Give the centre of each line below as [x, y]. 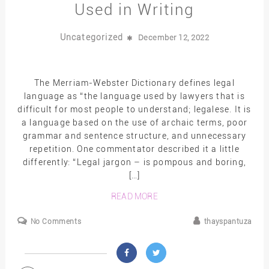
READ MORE [134, 197]
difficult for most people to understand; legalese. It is [134, 109]
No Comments [56, 222]
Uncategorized [93, 37]
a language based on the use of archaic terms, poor [134, 122]
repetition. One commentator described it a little [134, 149]
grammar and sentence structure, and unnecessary [134, 135]
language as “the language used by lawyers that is [134, 96]
